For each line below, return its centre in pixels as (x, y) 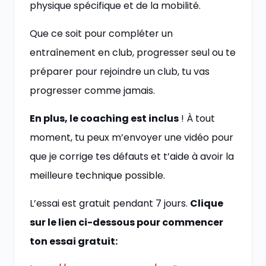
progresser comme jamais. (92, 91)
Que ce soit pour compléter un (101, 34)
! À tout (197, 118)
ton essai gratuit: (74, 241)
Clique (207, 203)
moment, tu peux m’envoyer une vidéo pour (132, 137)
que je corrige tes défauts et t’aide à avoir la (132, 156)
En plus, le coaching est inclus (104, 118)
